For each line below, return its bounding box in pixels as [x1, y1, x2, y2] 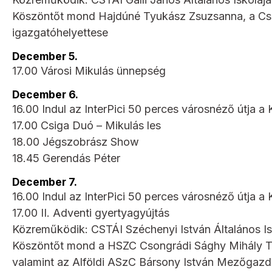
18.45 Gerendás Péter [12, 151, 120, 165]
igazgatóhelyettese [12, 25, 108, 39]
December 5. [12, 49, 78, 63]
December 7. [12, 175, 77, 188]
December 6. [12, 87, 78, 101]
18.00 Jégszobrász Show [12, 135, 139, 148]
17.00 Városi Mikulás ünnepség [12, 64, 166, 77]
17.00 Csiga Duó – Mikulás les [12, 118, 161, 132]
